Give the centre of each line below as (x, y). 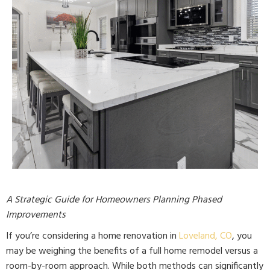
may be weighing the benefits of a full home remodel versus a (132, 251)
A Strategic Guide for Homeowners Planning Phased (114, 200)
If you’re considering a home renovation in (93, 236)
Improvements (36, 215)
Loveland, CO (206, 236)
